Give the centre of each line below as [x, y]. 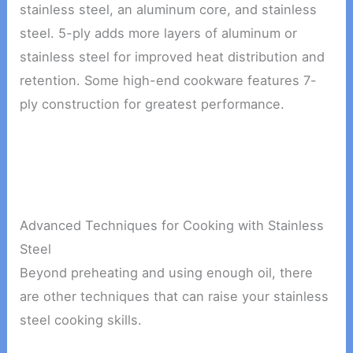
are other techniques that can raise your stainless [175, 297]
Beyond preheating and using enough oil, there [167, 273]
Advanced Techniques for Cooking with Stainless [172, 226]
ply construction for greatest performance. [152, 104]
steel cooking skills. [81, 320]
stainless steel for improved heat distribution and [173, 56]
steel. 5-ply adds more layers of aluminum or [159, 33]
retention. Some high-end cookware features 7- [169, 80]
